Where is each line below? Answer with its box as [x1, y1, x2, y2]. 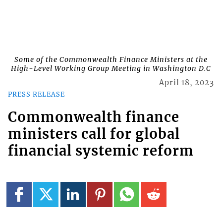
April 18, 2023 [159, 78, 215, 88]
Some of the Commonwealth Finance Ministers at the [14, 55, 208, 64]
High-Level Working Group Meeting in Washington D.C [11, 64, 211, 73]
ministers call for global [7, 125, 180, 143]
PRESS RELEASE [7, 90, 65, 98]
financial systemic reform [7, 142, 194, 160]
